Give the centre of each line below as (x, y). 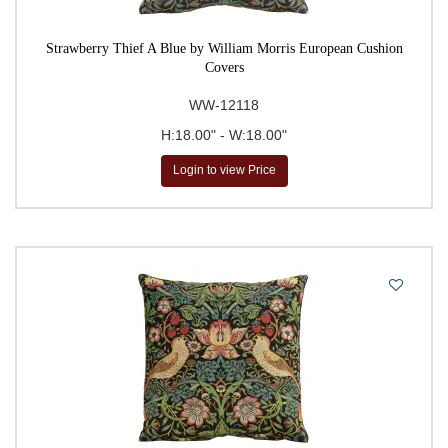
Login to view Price (224, 170)
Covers (224, 67)
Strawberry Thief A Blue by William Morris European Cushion (224, 48)
